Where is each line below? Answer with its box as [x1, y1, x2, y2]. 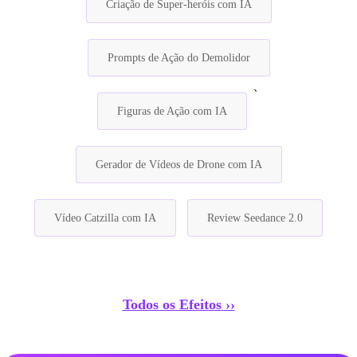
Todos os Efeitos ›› [122, 296, 235, 312]
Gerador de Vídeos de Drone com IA [95, 158, 262, 171]
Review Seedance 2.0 [207, 211, 303, 224]
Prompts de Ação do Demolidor [107, 51, 250, 64]
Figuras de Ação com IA [117, 104, 227, 117]
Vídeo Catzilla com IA [54, 211, 156, 224]
